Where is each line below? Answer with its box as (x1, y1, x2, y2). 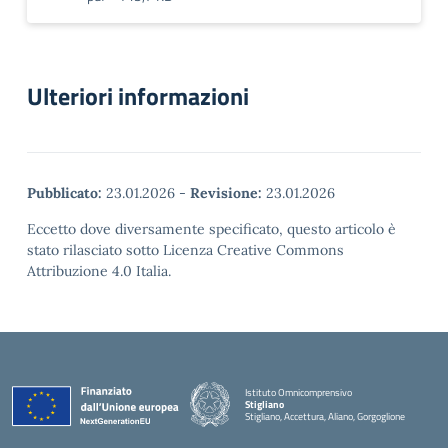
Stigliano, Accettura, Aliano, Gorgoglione (245, 408, 405, 424)
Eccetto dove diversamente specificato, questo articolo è (27, 220, 396, 238)
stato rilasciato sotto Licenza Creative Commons (27, 241, 344, 259)
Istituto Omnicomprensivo (245, 384, 352, 400)
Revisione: (190, 184, 262, 202)
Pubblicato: (27, 184, 102, 202)
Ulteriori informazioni (27, 78, 249, 114)
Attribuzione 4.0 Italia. (27, 262, 171, 280)
